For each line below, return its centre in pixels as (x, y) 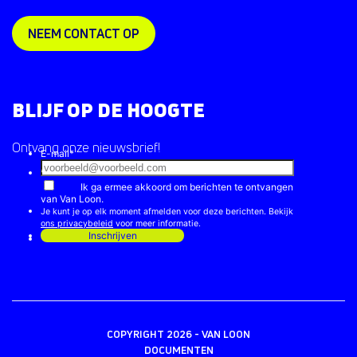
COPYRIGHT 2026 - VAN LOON (178, 334)
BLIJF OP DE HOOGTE (108, 110)
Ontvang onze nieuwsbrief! (88, 147)
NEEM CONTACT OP (84, 33)
